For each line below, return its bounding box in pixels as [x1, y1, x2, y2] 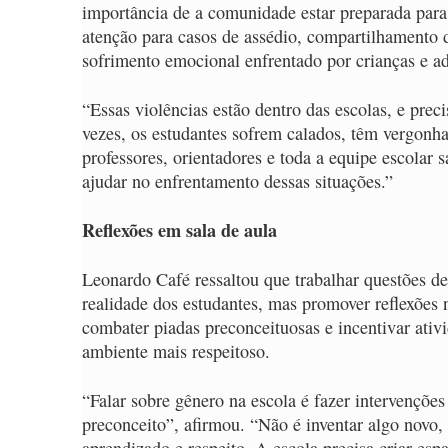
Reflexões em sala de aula [82, 217, 277, 243]
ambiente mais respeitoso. [82, 339, 276, 363]
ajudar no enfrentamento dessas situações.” [82, 169, 393, 193]
